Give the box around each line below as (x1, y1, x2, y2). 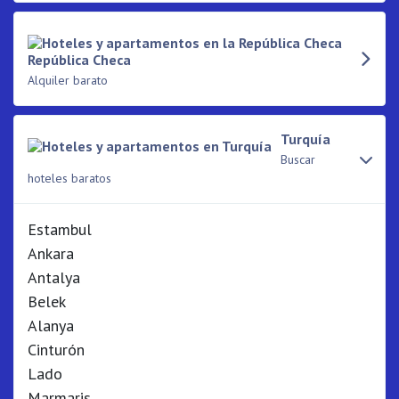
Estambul (28, 219, 92, 240)
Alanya (28, 315, 74, 336)
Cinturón (28, 339, 85, 360)
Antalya (28, 267, 80, 288)
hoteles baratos (28, 170, 111, 186)
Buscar (281, 151, 315, 167)
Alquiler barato (28, 72, 108, 88)
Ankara (28, 243, 74, 264)
